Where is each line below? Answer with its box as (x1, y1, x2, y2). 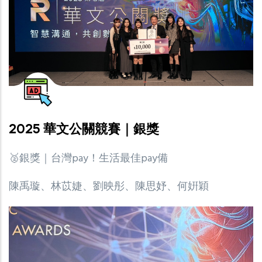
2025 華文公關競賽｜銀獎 (9, 120, 159, 137)
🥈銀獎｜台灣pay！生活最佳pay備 (9, 150, 168, 168)
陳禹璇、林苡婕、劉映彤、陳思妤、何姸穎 (9, 178, 209, 196)
